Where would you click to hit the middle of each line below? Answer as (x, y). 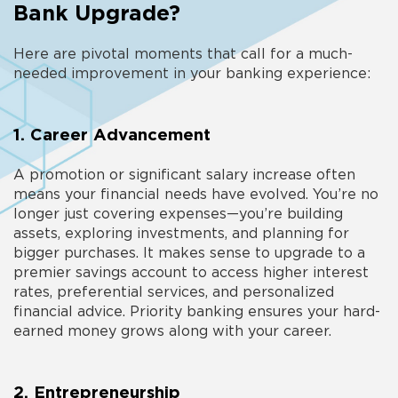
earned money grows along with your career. (172, 332)
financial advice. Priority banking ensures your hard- (197, 312)
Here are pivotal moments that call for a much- (183, 55)
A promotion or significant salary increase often (184, 175)
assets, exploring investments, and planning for (181, 234)
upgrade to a (318, 254)
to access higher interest (280, 273)
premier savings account (103, 273)
